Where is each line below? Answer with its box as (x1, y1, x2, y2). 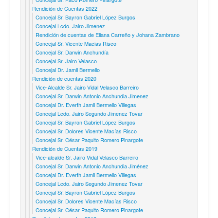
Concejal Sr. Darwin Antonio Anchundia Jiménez (36, 162, 148, 170)
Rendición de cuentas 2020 (32, 74, 96, 82)
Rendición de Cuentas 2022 (32, 4, 97, 12)
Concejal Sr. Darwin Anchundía (36, 48, 109, 56)
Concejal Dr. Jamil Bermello (36, 65, 100, 73)
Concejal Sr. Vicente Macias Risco (36, 39, 116, 47)
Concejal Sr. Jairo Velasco (36, 56, 97, 65)
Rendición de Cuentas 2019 (32, 144, 97, 152)
